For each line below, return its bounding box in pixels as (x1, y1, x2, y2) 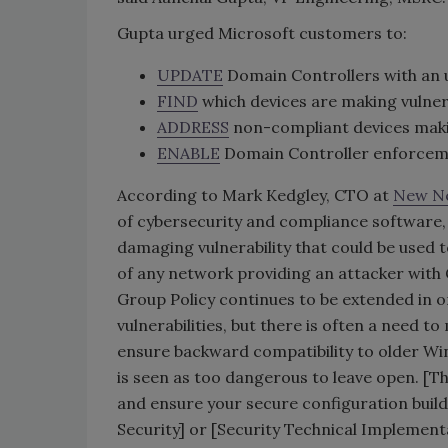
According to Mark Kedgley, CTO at (117, 185, 393, 206)
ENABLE (157, 143, 220, 164)
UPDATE (157, 65, 223, 86)
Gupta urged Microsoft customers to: (117, 23, 407, 44)
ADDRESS (157, 117, 229, 138)
